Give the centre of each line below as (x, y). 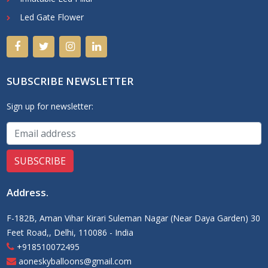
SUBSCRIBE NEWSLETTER (70, 81)
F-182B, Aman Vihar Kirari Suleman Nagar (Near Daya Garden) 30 (133, 218)
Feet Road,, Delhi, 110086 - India (70, 233)
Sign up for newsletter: (50, 106)
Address (26, 193)
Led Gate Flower (52, 17)
